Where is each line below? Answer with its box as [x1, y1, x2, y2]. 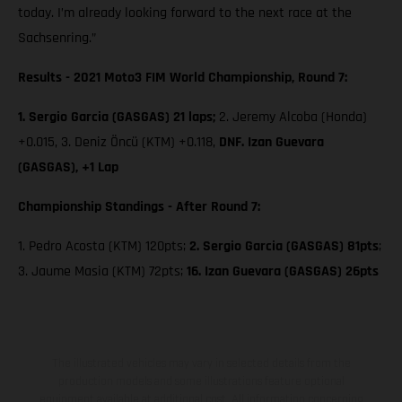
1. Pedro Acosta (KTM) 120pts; [18, 237, 189, 257]
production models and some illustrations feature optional [57, 376, 345, 388]
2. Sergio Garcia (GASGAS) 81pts [189, 237, 379, 257]
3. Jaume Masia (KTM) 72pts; [18, 262, 187, 282]
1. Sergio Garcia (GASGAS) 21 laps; [18, 108, 215, 127]
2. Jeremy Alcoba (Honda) [215, 108, 367, 127]
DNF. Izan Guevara [219, 133, 324, 153]
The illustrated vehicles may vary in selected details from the [51, 358, 351, 370]
